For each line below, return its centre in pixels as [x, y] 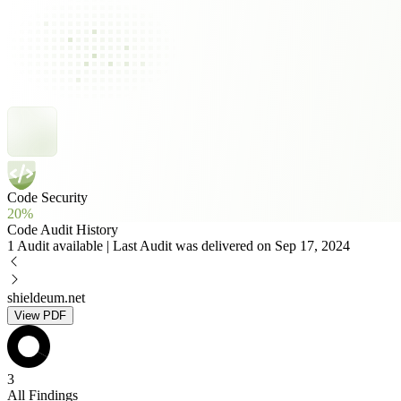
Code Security [47, 197]
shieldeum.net [46, 298]
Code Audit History [63, 230]
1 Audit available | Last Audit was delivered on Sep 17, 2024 [179, 246]
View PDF [40, 316]
